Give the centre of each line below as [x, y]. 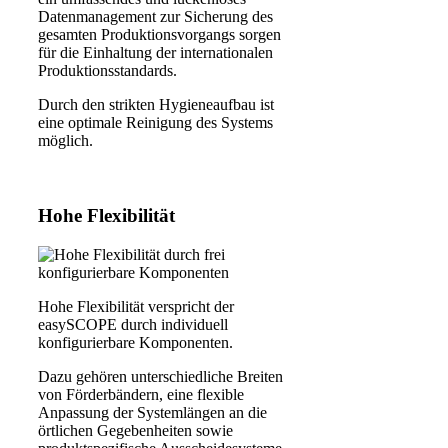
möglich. [65, 141]
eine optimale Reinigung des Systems [155, 123]
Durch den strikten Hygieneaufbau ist [156, 105]
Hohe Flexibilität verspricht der [136, 306]
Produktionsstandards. [107, 71]
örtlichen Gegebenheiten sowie [135, 430]
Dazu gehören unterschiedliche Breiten [160, 376]
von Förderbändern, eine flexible [141, 394]
